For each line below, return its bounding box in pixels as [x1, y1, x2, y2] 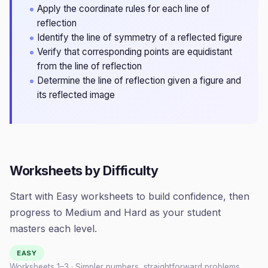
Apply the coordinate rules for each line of [37, 3, 210, 14]
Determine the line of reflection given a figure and [37, 75, 241, 86]
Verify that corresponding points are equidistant [37, 46, 232, 57]
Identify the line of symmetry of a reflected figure [37, 32, 242, 43]
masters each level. [10, 223, 97, 234]
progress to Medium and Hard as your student [10, 206, 221, 218]
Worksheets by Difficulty [10, 163, 159, 178]
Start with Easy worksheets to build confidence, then [10, 190, 249, 202]
